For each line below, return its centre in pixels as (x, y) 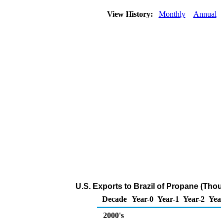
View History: (131, 14)
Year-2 (194, 199)
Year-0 (143, 199)
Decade (114, 199)
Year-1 (168, 199)
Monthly (172, 14)
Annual (205, 14)
